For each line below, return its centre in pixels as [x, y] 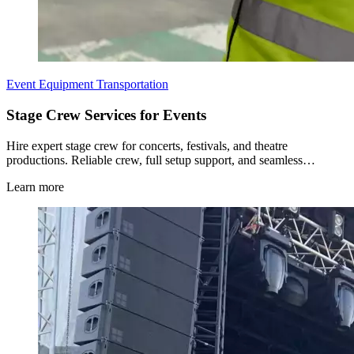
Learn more [35, 186]
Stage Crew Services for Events [106, 115]
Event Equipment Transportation [87, 85]
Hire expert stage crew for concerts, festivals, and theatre [147, 145]
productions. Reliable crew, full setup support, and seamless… [161, 160]
